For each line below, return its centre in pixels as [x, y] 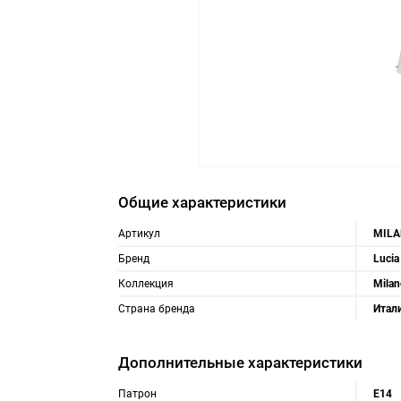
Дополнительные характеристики [240, 363]
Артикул [139, 234]
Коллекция [146, 284]
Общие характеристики [202, 202]
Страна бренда [157, 309]
